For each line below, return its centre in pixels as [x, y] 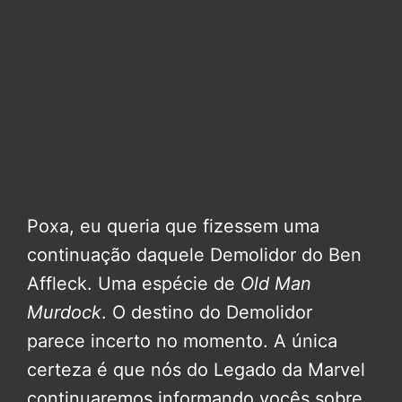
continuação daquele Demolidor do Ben [194, 255]
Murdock [64, 313]
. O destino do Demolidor [207, 313]
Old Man [276, 284]
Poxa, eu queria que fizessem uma [173, 227]
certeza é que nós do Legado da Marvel [196, 370]
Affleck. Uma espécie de [134, 284]
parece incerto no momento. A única [182, 341]
